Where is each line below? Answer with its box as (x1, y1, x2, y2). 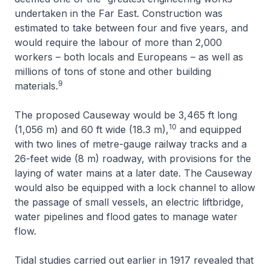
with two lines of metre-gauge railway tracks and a (15, 137, 247, 150)
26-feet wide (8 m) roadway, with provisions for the (15, 152, 251, 165)
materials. (15, 79, 58, 92)
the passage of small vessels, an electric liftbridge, (15, 195, 244, 208)
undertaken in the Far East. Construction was (15, 7, 223, 19)
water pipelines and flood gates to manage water (15, 210, 238, 223)
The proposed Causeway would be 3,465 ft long (15, 108, 237, 121)
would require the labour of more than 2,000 (15, 36, 222, 48)
